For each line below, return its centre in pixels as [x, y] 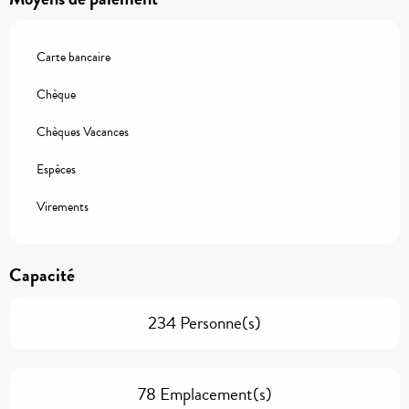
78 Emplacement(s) [204, 393]
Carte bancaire [73, 57]
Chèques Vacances [83, 131]
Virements [63, 206]
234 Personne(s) [204, 322]
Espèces [56, 169]
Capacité [42, 274]
